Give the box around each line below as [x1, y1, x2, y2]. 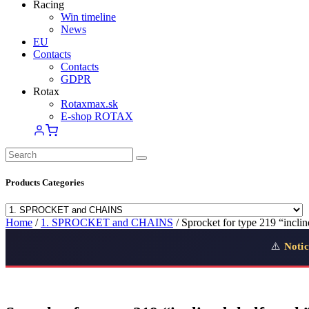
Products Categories [6, 177, 84, 188]
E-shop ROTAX [61, 110, 133, 122]
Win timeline [61, 10, 116, 23]
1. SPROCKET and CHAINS [41, 216, 173, 228]
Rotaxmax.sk [61, 97, 118, 110]
